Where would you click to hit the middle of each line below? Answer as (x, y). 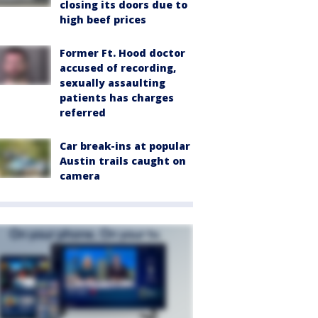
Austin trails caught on (123, 160)
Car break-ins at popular (125, 146)
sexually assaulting (113, 82)
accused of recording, (118, 67)
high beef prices (103, 19)
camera (80, 175)
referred (83, 112)
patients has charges (117, 97)
